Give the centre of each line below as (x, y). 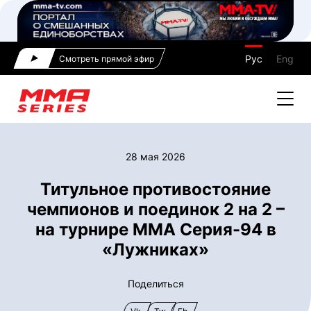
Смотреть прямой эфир (107, 58)
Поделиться (155, 283)
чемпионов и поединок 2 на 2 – (155, 209)
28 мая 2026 (155, 156)
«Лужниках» (155, 249)
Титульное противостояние (155, 189)
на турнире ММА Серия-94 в (155, 229)
